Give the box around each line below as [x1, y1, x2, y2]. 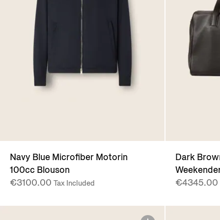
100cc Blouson [10, 164, 70, 176]
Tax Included [54, 178, 95, 189]
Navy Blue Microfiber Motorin [10, 151, 128, 164]
